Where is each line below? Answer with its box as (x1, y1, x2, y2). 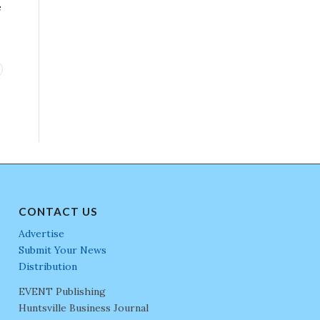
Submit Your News (19, 243, 107, 256)
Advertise (19, 226, 65, 240)
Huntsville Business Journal (19, 301, 149, 314)
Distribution (19, 259, 78, 273)
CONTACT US (19, 204, 99, 218)
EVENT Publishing (19, 284, 106, 298)
